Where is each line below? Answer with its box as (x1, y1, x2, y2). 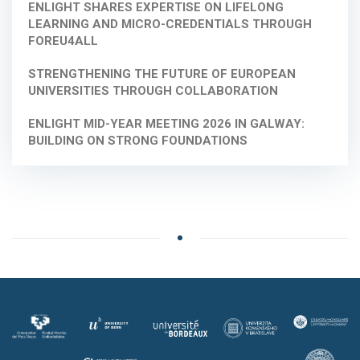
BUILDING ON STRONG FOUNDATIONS (28, 133, 247, 149)
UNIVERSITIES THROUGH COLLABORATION (28, 84, 278, 99)
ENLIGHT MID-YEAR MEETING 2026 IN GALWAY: (28, 117, 305, 132)
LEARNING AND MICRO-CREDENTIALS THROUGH (28, 17, 312, 32)
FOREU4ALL (28, 34, 98, 49)
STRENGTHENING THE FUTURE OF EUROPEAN (28, 67, 296, 82)
